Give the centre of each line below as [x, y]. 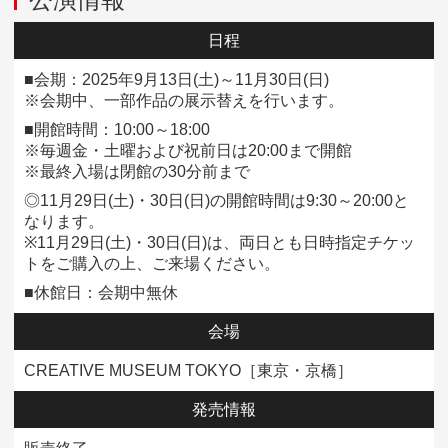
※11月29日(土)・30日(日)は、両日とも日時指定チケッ [219, 243]
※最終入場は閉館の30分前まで [137, 172]
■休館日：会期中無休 [101, 293]
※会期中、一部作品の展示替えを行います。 [184, 101]
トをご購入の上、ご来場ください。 [152, 264]
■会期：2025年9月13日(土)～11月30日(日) [176, 80]
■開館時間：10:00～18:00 [117, 130]
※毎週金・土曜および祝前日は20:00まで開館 [188, 151]
